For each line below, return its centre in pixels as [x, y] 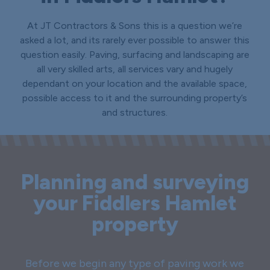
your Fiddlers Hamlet [135, 203]
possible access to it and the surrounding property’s [135, 98]
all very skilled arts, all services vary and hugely [135, 69]
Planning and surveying [135, 182]
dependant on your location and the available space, [135, 83]
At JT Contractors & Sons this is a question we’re [135, 25]
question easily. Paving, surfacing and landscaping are [135, 54]
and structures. [135, 112]
